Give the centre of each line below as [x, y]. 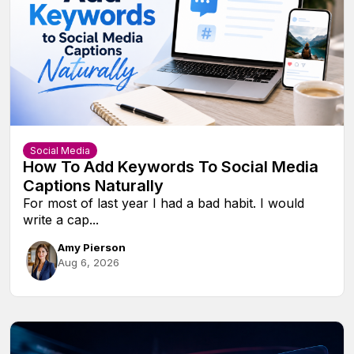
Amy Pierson [92, 247]
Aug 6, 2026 [88, 262]
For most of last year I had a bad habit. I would [164, 203]
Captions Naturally [93, 185]
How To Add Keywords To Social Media [171, 166]
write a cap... [61, 219]
